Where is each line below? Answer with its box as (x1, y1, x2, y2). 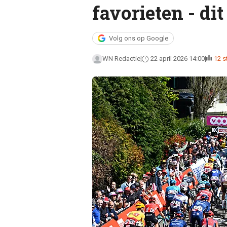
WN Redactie (102, 55, 140, 62)
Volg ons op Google (108, 34, 168, 42)
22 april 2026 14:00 (150, 55, 205, 62)
